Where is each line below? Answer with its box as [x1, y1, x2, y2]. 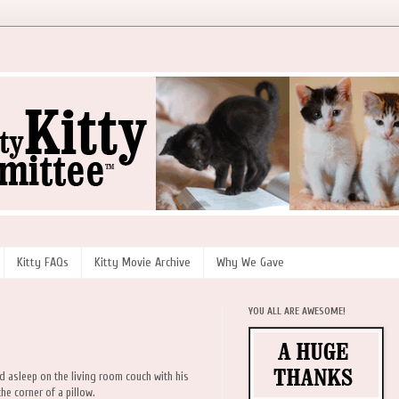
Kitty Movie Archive [94, 255, 191, 271]
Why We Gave [216, 255, 284, 271]
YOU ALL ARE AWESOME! [248, 305, 346, 317]
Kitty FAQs [17, 255, 69, 271]
